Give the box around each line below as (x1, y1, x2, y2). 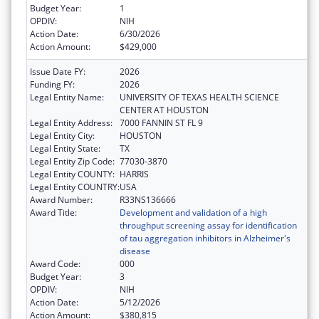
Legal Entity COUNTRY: (30, 181, 120, 194)
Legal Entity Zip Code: (30, 155, 115, 168)
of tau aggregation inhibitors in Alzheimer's (120, 232, 291, 245)
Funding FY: (30, 78, 75, 91)
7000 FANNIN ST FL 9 (120, 117, 203, 130)
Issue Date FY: (30, 66, 85, 78)
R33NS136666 (120, 194, 176, 206)
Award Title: (30, 206, 77, 219)
